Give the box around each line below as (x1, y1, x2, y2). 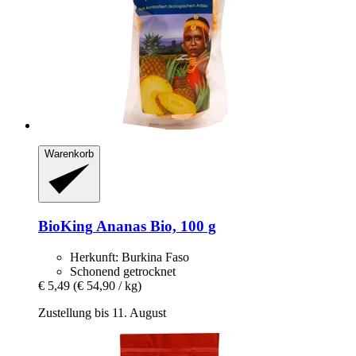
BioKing (38, 218, 93, 235)
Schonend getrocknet (70, 264, 176, 278)
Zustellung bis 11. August (38, 305, 166, 319)
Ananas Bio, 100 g (93, 218, 216, 235)
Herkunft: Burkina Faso (70, 250, 189, 264)
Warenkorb (44, 147, 94, 160)
